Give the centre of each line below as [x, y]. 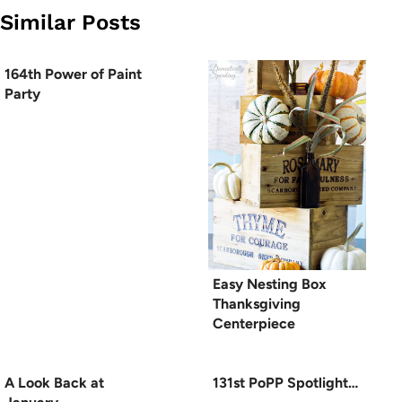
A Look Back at [54, 383]
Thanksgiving [257, 304]
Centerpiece [254, 324]
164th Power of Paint [73, 74]
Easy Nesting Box [270, 284]
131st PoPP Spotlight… [285, 383]
